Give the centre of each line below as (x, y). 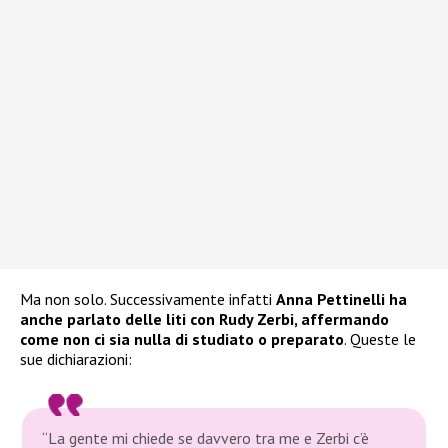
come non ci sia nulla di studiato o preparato (182, 338)
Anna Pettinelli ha (341, 298)
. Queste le (380, 338)
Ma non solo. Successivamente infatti (148, 298)
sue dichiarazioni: (76, 358)
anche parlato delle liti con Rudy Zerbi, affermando (204, 318)
